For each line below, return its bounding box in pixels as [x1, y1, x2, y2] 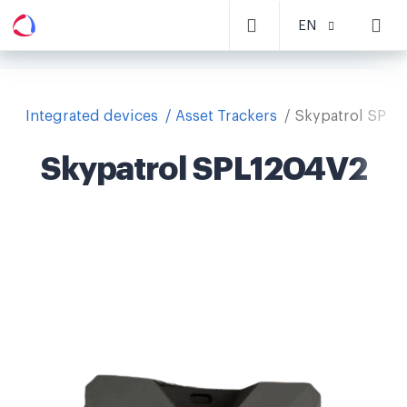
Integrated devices [25, 109, 158, 124]
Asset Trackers [175, 109, 277, 124]
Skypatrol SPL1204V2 [40, 153, 367, 185]
